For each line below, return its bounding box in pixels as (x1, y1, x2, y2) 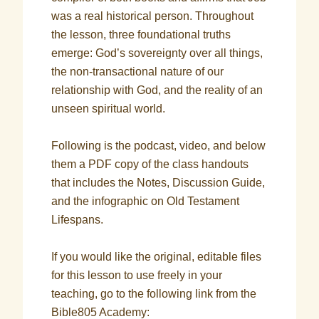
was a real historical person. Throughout (51, 10, 254, 22)
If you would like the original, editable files (51, 251, 262, 263)
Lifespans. (51, 214, 104, 226)
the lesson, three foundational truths (51, 28, 231, 41)
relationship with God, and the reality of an (51, 84, 263, 96)
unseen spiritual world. (51, 103, 166, 115)
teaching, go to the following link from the (51, 288, 257, 300)
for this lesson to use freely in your (51, 269, 223, 281)
